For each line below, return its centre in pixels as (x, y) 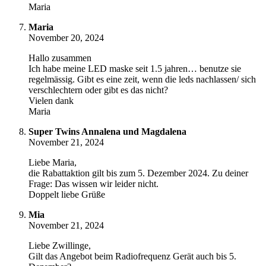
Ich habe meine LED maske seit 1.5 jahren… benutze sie (135, 69)
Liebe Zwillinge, (60, 246)
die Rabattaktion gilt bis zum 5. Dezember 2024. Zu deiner (138, 173)
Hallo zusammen (60, 58)
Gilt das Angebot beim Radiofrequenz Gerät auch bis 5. (132, 256)
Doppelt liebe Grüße (67, 195)
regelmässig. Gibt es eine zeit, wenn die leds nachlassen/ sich (142, 80)
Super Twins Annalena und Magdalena (107, 132)
